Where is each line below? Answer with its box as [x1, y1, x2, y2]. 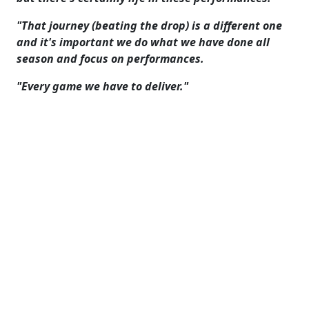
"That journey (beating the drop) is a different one [17, 18, 282, 33]
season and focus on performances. [17, 51, 204, 66]
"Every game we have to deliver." [17, 79, 188, 94]
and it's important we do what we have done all [17, 34, 270, 50]
